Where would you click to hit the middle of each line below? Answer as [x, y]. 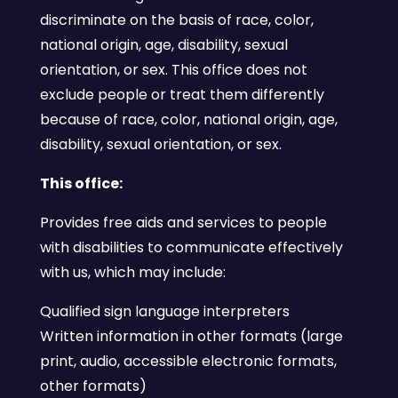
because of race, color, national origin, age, [188, 119]
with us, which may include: [132, 272]
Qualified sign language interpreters [164, 311]
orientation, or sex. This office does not [173, 70]
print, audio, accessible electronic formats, [188, 361]
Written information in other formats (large [191, 336]
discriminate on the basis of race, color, [176, 20]
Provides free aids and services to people [183, 223]
